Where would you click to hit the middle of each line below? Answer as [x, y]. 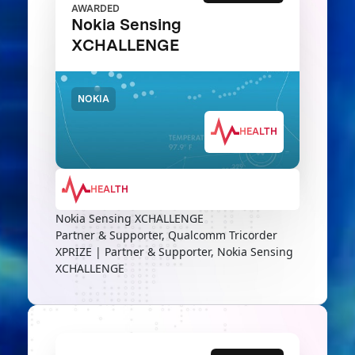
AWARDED [95, 8]
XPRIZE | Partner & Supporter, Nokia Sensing [174, 252]
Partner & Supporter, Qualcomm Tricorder [166, 235]
